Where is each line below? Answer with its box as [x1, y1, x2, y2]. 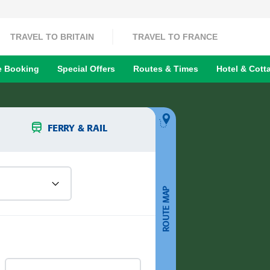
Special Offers [57, 64, 115, 74]
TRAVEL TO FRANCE [133, 31, 218, 42]
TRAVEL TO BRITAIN [10, 31, 94, 42]
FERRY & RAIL [48, 124, 107, 134]
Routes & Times [133, 64, 198, 74]
